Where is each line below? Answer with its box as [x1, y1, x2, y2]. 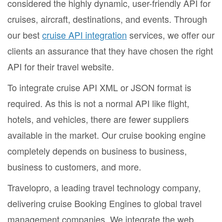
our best [7, 28, 42, 42]
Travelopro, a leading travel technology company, [7, 181, 201, 194]
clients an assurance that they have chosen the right [7, 44, 213, 57]
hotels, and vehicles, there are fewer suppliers [7, 112, 189, 126]
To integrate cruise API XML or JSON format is [7, 81, 191, 94]
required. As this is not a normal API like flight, [7, 97, 189, 110]
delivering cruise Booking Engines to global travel [7, 197, 202, 210]
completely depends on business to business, [7, 144, 187, 158]
